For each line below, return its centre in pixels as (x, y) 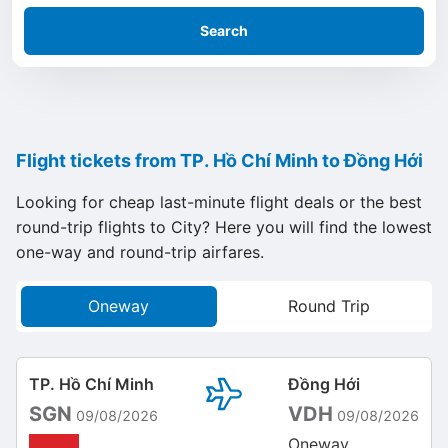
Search (224, 30)
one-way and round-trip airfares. (140, 252)
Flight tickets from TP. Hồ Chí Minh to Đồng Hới (219, 160)
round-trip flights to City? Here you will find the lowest (224, 227)
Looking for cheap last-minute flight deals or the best (219, 202)
